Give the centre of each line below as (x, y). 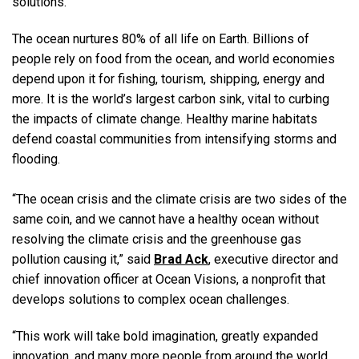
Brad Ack (181, 260)
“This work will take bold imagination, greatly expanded (165, 337)
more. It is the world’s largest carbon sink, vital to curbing (171, 99)
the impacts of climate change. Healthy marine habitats (165, 119)
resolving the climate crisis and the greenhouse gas (157, 240)
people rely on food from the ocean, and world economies (173, 59)
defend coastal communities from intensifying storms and (174, 139)
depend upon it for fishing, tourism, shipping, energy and (168, 79)
